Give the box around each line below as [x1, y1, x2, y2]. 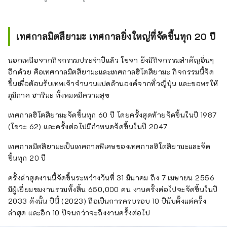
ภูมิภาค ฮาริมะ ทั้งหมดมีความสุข [8, 90, 110, 100]
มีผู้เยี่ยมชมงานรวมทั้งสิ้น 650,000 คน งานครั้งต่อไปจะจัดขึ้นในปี [8, 184, 218, 194]
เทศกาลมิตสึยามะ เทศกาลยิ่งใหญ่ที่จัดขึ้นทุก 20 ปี [16, 30, 216, 42]
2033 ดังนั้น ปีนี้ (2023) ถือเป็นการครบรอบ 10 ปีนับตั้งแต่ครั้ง [8, 196, 207, 206]
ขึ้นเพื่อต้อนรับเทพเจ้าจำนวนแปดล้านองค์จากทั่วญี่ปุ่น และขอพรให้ [8, 78, 218, 88]
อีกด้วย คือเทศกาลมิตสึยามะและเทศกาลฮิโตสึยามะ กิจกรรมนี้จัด [8, 66, 214, 77]
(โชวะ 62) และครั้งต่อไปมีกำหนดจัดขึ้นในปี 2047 [8, 121, 168, 131]
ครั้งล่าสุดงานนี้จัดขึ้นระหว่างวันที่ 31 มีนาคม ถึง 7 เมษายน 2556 [8, 172, 215, 182]
